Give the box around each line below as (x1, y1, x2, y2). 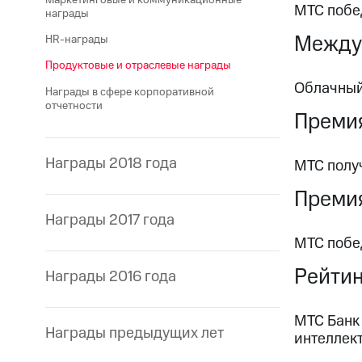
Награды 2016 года (45, 266, 176, 288)
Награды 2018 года (45, 153, 177, 175)
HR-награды (45, 32, 108, 48)
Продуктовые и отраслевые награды (45, 57, 231, 74)
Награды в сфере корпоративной (45, 83, 214, 100)
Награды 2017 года (45, 209, 175, 232)
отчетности (45, 97, 103, 114)
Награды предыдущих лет (45, 322, 224, 345)
